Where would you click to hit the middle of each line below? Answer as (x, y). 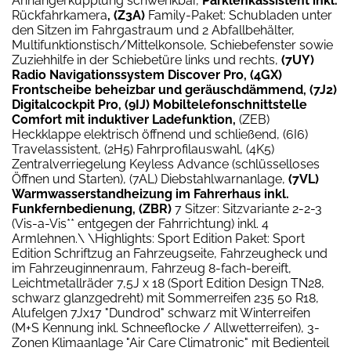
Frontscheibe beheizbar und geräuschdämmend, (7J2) (174, 89)
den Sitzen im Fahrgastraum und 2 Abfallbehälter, (153, 30)
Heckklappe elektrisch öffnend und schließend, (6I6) (160, 134)
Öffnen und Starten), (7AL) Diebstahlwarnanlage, (148, 179)
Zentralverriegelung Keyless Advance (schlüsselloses (166, 164)
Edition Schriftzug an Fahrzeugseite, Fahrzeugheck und (170, 253)
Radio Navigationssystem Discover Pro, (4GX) (147, 74)
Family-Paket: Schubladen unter (239, 15)
